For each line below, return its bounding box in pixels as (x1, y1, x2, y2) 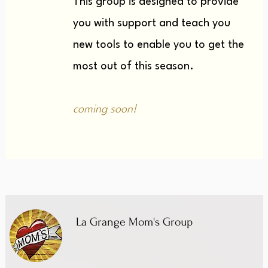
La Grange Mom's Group (72, 215, 193, 229)
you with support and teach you (72, 18, 230, 29)
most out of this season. (72, 61, 194, 72)
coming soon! (72, 104, 136, 115)
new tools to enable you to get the (72, 39, 244, 50)
